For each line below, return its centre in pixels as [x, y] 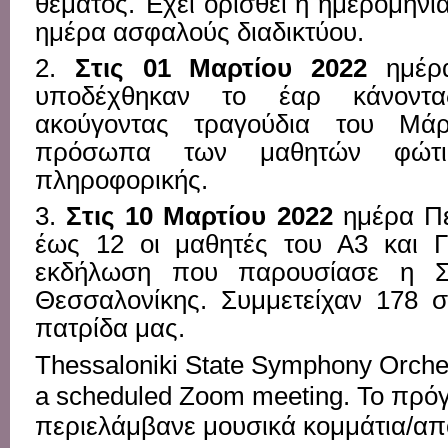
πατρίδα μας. [110, 327]
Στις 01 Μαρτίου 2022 [230, 67]
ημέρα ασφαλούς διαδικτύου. [199, 31]
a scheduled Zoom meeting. [196, 395]
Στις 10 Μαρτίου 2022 [204, 215]
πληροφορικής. [121, 179]
